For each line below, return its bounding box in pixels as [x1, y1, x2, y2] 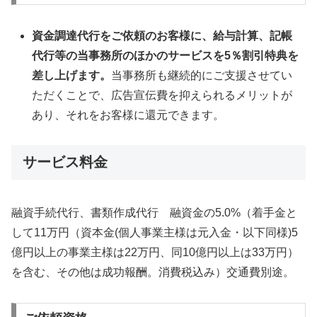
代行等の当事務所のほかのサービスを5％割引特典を [32, 49, 299, 62]
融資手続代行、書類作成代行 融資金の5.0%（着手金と [11, 206, 297, 219]
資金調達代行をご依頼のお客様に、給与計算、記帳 [32, 29, 293, 42]
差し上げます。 [32, 69, 112, 81]
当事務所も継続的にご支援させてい [111, 69, 293, 81]
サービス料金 [23, 154, 108, 171]
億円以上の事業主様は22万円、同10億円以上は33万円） [11, 246, 299, 258]
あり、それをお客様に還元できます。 [32, 108, 225, 121]
